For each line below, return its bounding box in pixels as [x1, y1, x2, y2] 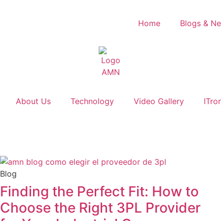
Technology [71, 96, 114, 106]
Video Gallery [134, 96, 184, 106]
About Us [16, 96, 51, 106]
